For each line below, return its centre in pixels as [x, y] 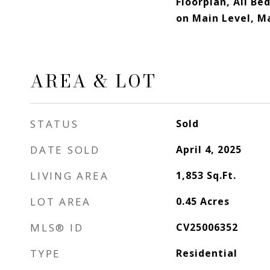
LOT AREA [61, 202]
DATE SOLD [65, 150]
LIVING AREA [70, 176]
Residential [206, 253]
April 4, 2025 [209, 149]
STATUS [55, 124]
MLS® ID [57, 228]
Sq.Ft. [221, 175]
